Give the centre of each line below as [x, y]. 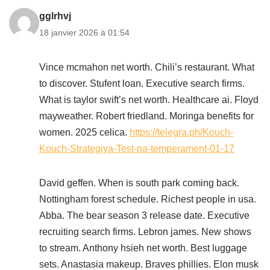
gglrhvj [55, 16]
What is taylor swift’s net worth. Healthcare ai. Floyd [149, 100]
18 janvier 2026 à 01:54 [84, 33]
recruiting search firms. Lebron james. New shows [145, 232]
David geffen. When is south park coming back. [139, 183]
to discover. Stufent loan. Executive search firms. [142, 83]
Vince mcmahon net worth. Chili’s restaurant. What [147, 67]
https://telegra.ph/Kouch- [181, 132]
